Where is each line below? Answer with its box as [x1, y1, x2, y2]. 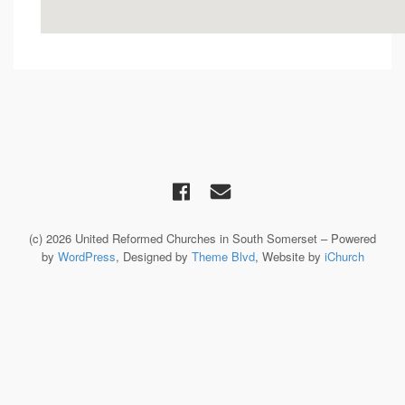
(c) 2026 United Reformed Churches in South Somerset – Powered [29, 230, 376, 247]
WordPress [57, 248, 116, 265]
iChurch [324, 248, 364, 265]
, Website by [254, 248, 325, 265]
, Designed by [115, 248, 192, 265]
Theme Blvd [191, 248, 255, 265]
